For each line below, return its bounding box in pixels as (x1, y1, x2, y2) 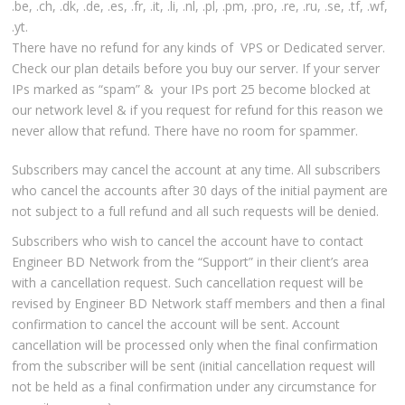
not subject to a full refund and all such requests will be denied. (12, 202, 380, 221)
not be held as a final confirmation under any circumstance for (12, 378, 377, 396)
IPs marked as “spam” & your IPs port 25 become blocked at (12, 80, 372, 99)
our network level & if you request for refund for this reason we (12, 101, 384, 119)
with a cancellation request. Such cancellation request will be (12, 274, 364, 292)
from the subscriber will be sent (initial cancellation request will (12, 357, 376, 375)
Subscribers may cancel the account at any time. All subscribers (12, 161, 381, 179)
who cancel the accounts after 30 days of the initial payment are (12, 182, 389, 200)
